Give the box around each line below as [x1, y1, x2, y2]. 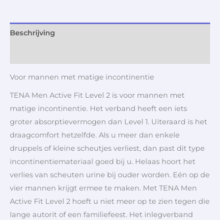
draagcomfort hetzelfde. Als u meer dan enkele [10, 131, 180, 140]
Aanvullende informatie [10, 49, 96, 58]
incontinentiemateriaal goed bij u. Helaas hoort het [10, 157, 195, 166]
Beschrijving [10, 28, 55, 37]
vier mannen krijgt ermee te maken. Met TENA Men [10, 184, 197, 193]
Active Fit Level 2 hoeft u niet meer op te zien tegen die [10, 197, 210, 206]
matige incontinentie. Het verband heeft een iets [10, 104, 187, 113]
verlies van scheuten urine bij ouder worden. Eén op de [10, 170, 210, 180]
